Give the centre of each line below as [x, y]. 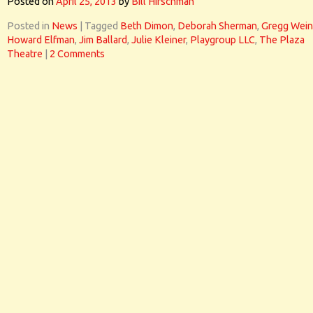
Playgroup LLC [223, 40]
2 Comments [77, 54]
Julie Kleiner [159, 40]
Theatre [25, 54]
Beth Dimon [147, 26]
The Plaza [282, 40]
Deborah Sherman [217, 26]
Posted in [28, 26]
